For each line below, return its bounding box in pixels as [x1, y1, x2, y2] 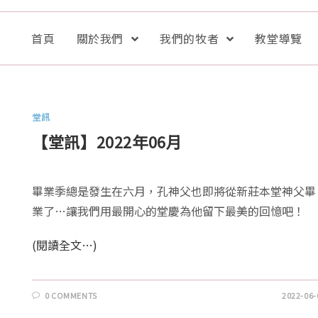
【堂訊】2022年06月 [32, 129, 182, 153]
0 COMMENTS [44, 289, 97, 301]
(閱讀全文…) [32, 236, 98, 253]
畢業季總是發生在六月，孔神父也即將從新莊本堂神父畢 [32, 182, 317, 199]
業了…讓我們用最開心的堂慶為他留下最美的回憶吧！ [32, 202, 305, 219]
